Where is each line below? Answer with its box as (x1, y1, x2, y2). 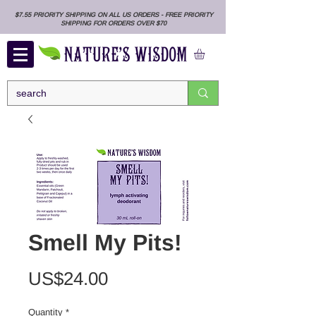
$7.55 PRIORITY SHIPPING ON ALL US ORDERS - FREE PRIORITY (14, 11, 213, 18)
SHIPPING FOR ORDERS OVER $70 (61, 20, 166, 27)
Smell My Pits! (28, 230, 182, 256)
